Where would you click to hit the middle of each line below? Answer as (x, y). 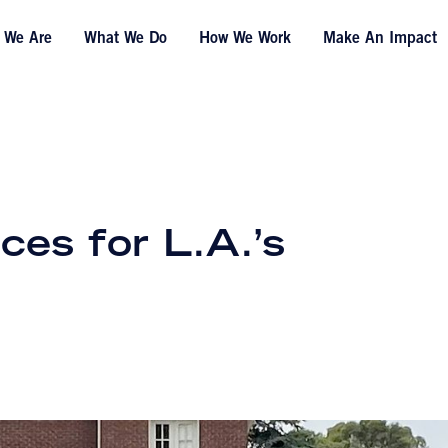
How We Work (244, 39)
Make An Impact (379, 39)
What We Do (125, 39)
